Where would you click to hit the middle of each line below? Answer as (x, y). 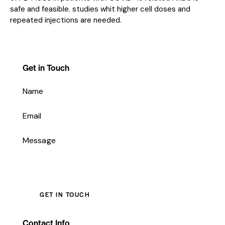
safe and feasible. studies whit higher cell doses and (100, 9)
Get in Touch (46, 67)
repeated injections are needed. (66, 20)
